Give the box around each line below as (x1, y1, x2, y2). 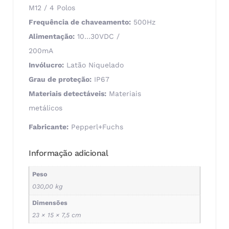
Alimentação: (29, 32, 75, 41)
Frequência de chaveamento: (29, 18, 131, 27)
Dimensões (32, 198, 68, 207)
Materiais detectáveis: (29, 89, 106, 98)
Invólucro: (29, 61, 64, 70)
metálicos (29, 104, 62, 112)
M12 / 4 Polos (29, 4, 75, 12)
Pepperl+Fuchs (68, 122, 123, 131)
